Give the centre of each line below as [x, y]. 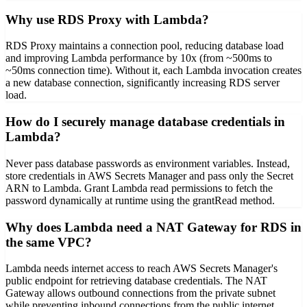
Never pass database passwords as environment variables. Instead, [148, 163]
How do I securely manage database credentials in [145, 122]
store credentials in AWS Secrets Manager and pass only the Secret [149, 175]
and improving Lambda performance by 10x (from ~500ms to [139, 58]
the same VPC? [49, 242]
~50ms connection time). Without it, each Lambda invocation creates [153, 71]
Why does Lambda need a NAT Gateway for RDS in [153, 227]
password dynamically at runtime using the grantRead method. [140, 200]
